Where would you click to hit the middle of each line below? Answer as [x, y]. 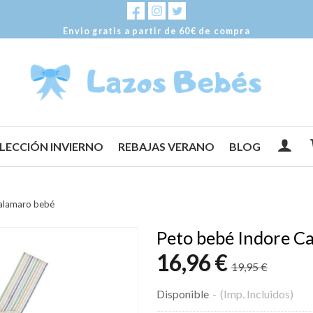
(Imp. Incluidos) [256, 294]
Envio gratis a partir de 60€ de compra [156, 31]
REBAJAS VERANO [167, 146]
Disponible [182, 294]
